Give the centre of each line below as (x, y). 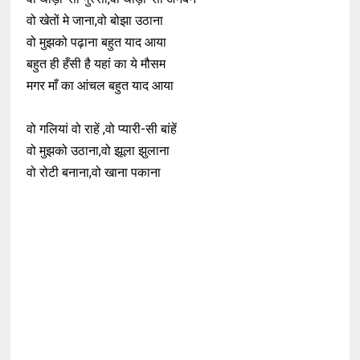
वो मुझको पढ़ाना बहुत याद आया (97, 42)
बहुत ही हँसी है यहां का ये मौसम (96, 64)
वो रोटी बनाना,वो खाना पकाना (94, 172)
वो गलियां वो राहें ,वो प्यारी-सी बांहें (102, 129)
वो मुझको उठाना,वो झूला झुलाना (98, 151)
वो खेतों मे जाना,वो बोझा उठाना (95, 20)
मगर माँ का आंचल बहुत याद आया (100, 86)
